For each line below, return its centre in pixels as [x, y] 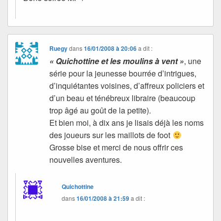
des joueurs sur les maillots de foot [111, 135]
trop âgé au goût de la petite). [100, 110]
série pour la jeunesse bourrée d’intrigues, [123, 73]
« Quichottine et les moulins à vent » [117, 61]
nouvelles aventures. [86, 159]
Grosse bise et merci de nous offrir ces [116, 147]
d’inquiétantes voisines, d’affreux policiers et [127, 85]
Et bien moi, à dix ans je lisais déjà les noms [127, 122]
